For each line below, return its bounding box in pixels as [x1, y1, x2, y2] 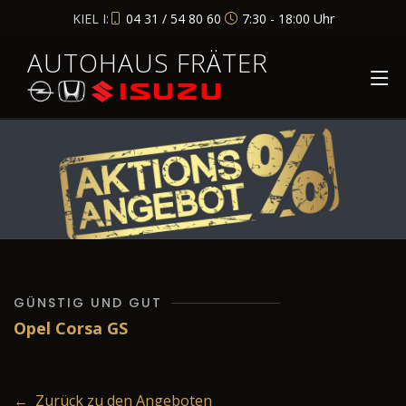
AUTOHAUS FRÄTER [27, 45, 268, 80]
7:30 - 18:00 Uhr [241, 9, 334, 27]
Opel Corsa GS [14, 317, 128, 340]
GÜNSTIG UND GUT [14, 294, 162, 313]
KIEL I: [72, 9, 109, 27]
